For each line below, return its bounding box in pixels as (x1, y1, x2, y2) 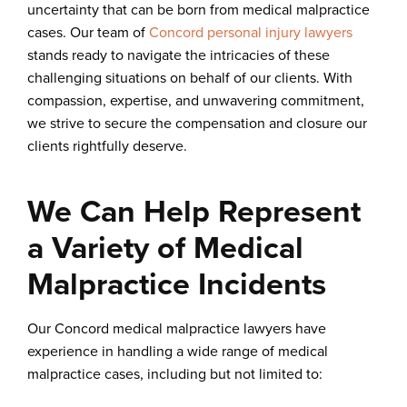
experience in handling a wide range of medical (27, 340, 328, 362)
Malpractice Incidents (27, 260, 326, 307)
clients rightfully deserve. (27, 134, 187, 156)
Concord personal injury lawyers (149, 21, 352, 43)
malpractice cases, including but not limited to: (27, 362, 323, 384)
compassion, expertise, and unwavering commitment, (27, 89, 364, 111)
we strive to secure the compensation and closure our (27, 112, 367, 134)
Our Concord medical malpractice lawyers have (27, 317, 326, 339)
